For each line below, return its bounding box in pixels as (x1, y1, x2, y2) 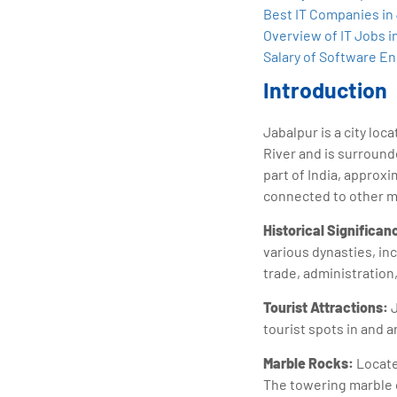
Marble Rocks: (263, 354, 354, 371)
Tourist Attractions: (263, 298, 388, 315)
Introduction (263, 75, 387, 103)
